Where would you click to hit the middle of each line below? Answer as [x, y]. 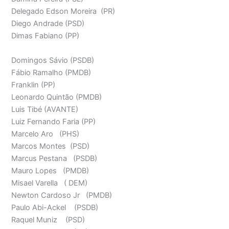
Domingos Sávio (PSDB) [53, 60]
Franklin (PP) [33, 85]
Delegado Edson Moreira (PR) [63, 12]
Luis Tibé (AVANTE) [45, 109]
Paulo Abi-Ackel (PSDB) [55, 207]
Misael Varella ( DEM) [50, 183]
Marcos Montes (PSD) [51, 146]
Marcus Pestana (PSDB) [54, 158]
